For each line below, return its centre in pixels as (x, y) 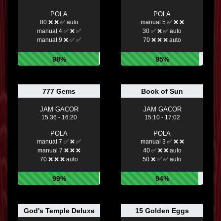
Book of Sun (162, 92)
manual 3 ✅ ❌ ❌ (162, 142)
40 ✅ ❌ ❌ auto (162, 151)
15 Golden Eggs (162, 211)
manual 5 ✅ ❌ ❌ (162, 22)
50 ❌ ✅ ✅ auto (162, 160)
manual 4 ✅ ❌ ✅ (59, 31)
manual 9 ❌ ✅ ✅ (59, 40)
